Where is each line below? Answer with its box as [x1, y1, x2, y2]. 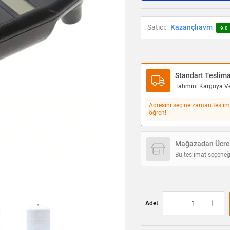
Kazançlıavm [170, 23, 213, 32]
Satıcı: [147, 23, 166, 32]
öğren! [149, 109, 166, 117]
